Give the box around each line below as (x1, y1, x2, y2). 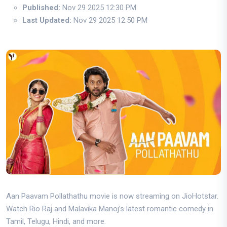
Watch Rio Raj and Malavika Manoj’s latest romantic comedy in (6, 204, 213, 214)
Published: (22, 3, 60, 12)
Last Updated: (22, 15, 71, 25)
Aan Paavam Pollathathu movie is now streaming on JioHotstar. (6, 192, 218, 201)
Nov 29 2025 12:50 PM (71, 15, 147, 25)
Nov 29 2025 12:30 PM (60, 3, 136, 12)
